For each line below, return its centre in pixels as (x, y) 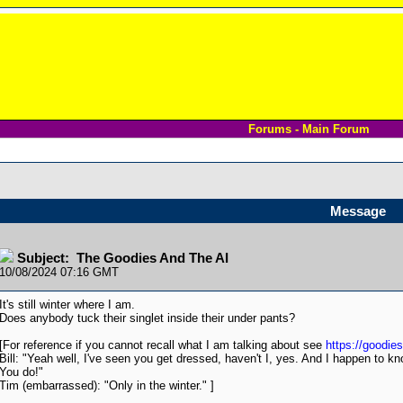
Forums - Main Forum (309, 129)
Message (358, 211)
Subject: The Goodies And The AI (122, 258)
